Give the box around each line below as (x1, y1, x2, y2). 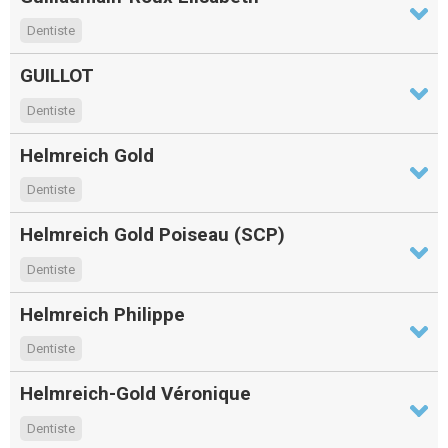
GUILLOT (20, 64, 94, 88)
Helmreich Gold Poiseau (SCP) (20, 223, 285, 247)
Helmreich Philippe (20, 302, 185, 326)
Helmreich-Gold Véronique (20, 382, 251, 406)
